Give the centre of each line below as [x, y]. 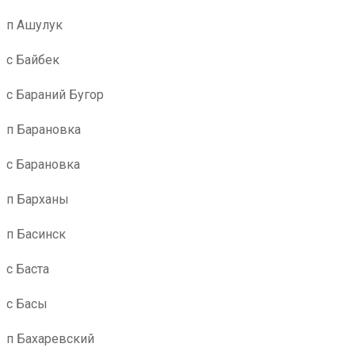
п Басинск [36, 234]
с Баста [28, 269]
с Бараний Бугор [55, 95]
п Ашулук [34, 25]
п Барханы [38, 199]
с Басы [27, 304]
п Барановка [44, 130]
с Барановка [43, 164]
